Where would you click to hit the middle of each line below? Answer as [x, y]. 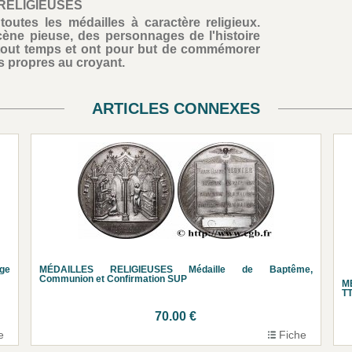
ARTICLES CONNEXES [176, 108]
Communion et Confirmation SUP [114, 279]
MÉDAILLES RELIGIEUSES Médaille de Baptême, [176, 270]
